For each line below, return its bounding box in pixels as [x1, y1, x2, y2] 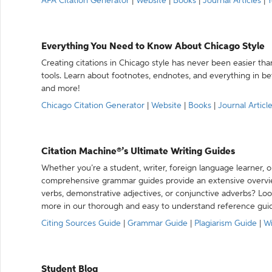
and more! [41, 84, 80, 93]
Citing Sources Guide [41, 219, 121, 228]
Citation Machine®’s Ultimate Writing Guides [41, 147, 235, 157]
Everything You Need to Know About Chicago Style [41, 42, 265, 52]
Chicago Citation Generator [41, 101, 144, 110]
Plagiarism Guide [194, 219, 257, 228]
